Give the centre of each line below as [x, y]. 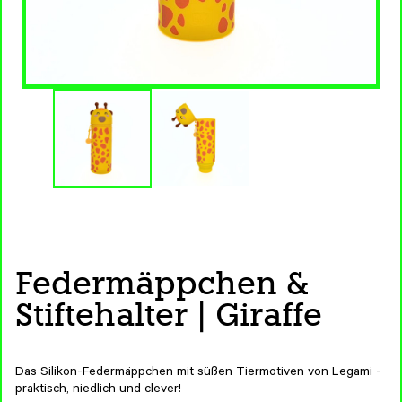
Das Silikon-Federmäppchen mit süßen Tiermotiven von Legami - [198, 373]
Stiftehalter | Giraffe [169, 315]
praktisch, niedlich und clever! [98, 390]
